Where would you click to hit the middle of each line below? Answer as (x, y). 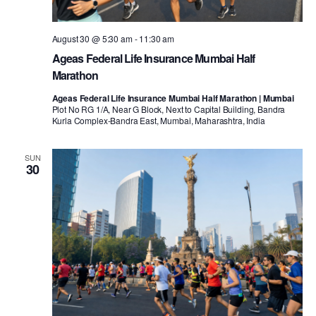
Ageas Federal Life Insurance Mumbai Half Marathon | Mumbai (173, 98)
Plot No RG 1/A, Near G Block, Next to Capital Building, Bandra (169, 109)
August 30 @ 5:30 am (92, 39)
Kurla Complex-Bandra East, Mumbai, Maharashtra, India (158, 121)
